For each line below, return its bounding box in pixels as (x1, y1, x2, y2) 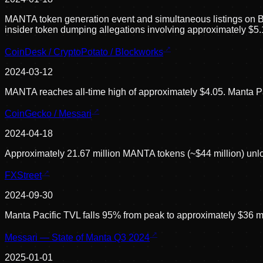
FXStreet (5, 170, 42, 181)
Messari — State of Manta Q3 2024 (5, 232, 150, 242)
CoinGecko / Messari (5, 109, 92, 119)
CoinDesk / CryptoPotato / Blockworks (5, 46, 163, 57)
